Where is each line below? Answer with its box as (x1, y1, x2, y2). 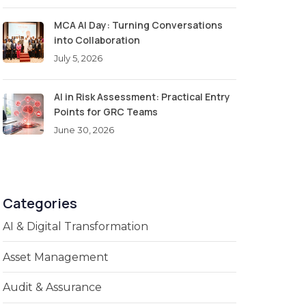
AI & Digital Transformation (3, 219, 148, 233)
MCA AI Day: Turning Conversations (54, 18, 223, 31)
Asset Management (3, 250, 109, 264)
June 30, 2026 (54, 124, 114, 135)
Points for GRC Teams (54, 105, 158, 118)
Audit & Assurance (3, 281, 102, 294)
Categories (3, 193, 77, 212)
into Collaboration (54, 33, 140, 46)
